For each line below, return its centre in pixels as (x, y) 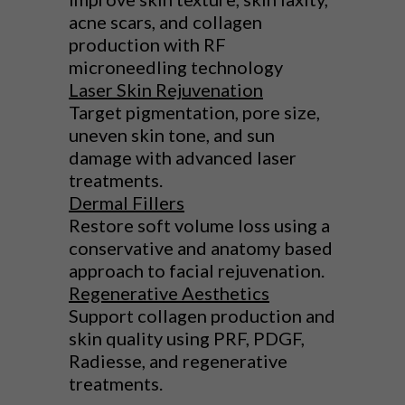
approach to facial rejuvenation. (198, 271)
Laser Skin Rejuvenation (166, 90)
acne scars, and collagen (165, 22)
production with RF (147, 45)
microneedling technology (178, 67)
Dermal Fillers (127, 203)
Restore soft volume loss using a (199, 226)
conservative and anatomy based (201, 248)
